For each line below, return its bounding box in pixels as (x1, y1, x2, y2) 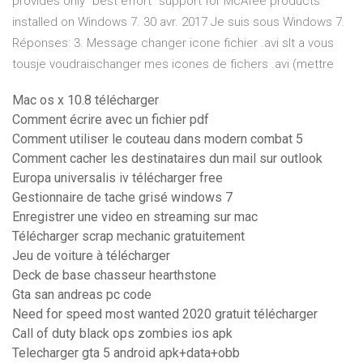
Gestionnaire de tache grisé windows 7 (12, 190, 233, 206)
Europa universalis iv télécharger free (12, 170, 223, 186)
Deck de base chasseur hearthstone (12, 267, 216, 284)
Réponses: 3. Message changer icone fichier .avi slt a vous (12, 36, 334, 51)
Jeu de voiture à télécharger (12, 248, 170, 264)
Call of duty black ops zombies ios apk (12, 326, 233, 342)
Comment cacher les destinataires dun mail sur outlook (12, 151, 322, 167)
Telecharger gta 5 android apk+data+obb (12, 345, 240, 361)
